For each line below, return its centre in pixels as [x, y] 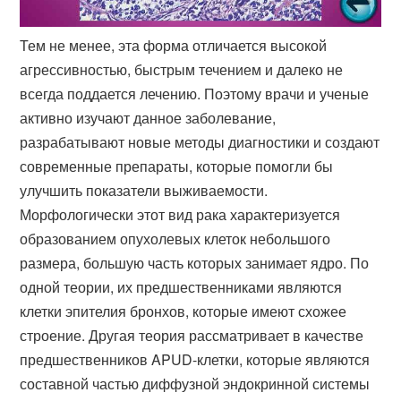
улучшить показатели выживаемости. [144, 191]
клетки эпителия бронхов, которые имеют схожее [183, 311]
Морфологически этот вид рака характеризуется [180, 215]
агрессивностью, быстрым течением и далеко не [182, 70]
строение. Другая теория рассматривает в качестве [192, 336]
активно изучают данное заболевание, [148, 118]
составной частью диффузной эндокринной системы [195, 384]
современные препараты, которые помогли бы [177, 166]
